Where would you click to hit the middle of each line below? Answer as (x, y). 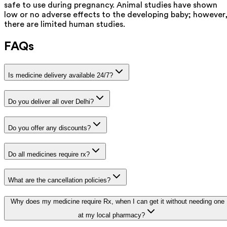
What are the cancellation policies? (59, 180)
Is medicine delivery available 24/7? (61, 75)
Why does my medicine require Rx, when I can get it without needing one (118, 202)
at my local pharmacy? (111, 215)
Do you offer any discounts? (49, 128)
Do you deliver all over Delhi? (51, 102)
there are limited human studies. (65, 24)
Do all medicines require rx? (49, 154)
